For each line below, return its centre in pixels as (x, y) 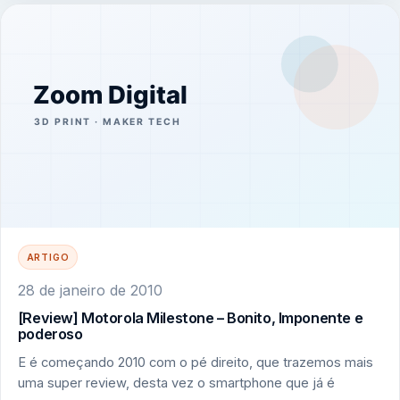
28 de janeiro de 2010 (90, 291)
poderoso (50, 334)
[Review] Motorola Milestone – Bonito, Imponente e (190, 318)
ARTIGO (48, 257)
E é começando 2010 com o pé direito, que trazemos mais (195, 362)
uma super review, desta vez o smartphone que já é (176, 383)
